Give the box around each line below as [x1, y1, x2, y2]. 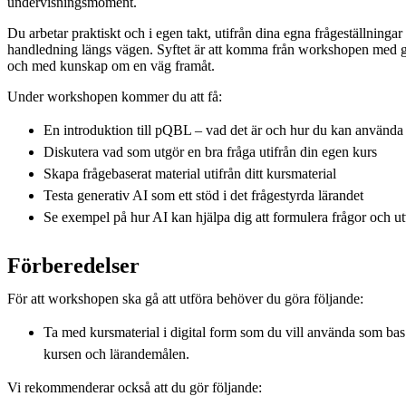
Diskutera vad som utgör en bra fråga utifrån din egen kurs [43, 143, 381, 159]
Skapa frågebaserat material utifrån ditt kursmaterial [43, 165, 340, 181]
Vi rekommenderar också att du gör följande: [7, 379, 262, 395]
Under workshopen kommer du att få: [7, 88, 226, 104]
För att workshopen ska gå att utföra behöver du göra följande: [7, 290, 363, 306]
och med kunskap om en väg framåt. [7, 57, 218, 73]
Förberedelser [7, 253, 140, 277]
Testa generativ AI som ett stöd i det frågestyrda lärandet [43, 187, 367, 203]
